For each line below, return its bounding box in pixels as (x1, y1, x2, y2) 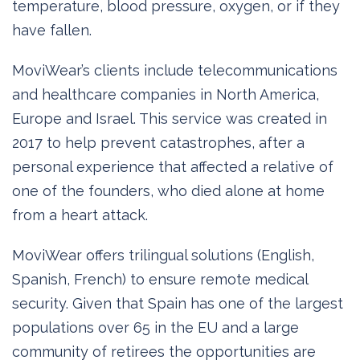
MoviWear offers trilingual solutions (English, (12, 246, 314, 264)
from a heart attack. (12, 206, 148, 223)
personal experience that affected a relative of (12, 157, 333, 175)
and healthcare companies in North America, (12, 85, 319, 103)
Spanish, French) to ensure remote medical (12, 270, 308, 288)
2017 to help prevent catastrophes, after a (12, 133, 305, 151)
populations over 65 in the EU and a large (12, 318, 299, 336)
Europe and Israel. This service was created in (12, 109, 327, 127)
